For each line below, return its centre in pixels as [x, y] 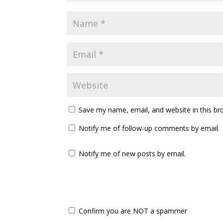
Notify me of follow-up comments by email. [149, 128]
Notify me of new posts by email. [132, 154]
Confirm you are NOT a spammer [132, 211]
